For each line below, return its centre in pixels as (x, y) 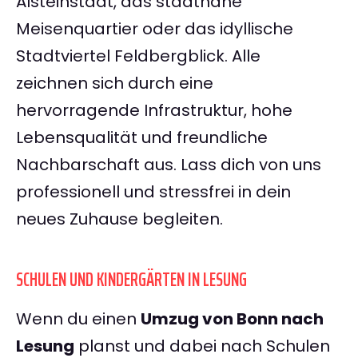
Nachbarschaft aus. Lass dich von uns (169, 165)
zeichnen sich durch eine (115, 84)
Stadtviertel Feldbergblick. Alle (138, 56)
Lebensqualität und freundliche (142, 138)
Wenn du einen (78, 319)
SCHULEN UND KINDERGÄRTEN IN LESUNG (131, 280)
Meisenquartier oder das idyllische (155, 29)
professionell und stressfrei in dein (153, 192)
